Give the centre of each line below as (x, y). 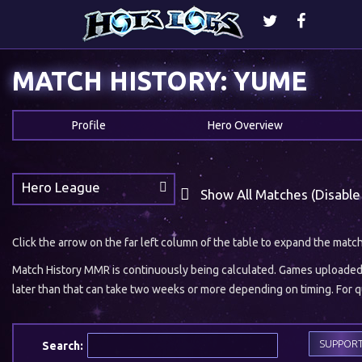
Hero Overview (245, 125)
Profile (88, 125)
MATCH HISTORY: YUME (171, 81)
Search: (63, 345)
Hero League (61, 187)
